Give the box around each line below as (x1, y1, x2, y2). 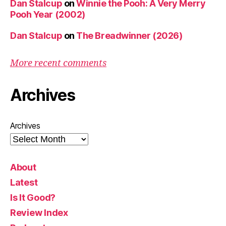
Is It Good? (10, 192, 56, 203)
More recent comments (10, 58, 106, 70)
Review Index (10, 207, 68, 218)
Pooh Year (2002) (10, 9, 85, 20)
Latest (10, 177, 38, 188)
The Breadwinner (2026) (76, 30, 183, 41)
